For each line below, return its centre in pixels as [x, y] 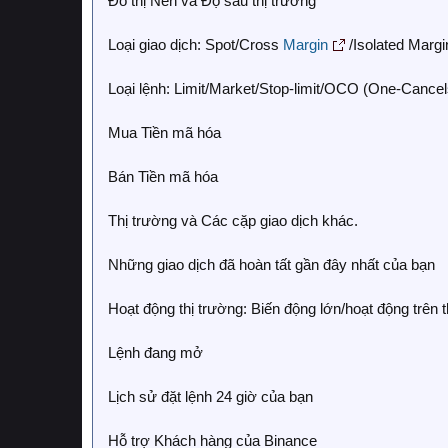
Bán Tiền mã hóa [163, 176]
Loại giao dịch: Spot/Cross [195, 44]
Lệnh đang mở [155, 352]
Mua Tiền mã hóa [164, 132]
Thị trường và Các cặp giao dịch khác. [233, 220]
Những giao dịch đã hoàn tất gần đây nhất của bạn [271, 264]
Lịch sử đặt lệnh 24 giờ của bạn [210, 396]
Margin [305, 44]
